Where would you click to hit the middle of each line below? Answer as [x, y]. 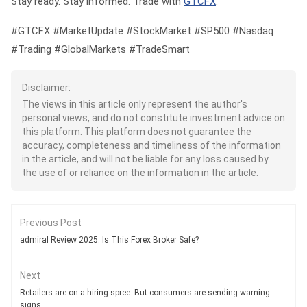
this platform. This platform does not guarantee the [137, 132]
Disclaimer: [46, 88]
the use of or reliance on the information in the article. [140, 173]
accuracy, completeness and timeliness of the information [151, 145]
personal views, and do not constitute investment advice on [153, 118]
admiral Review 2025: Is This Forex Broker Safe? [109, 240]
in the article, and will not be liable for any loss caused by [145, 159]
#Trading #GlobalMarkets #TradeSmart [100, 49]
